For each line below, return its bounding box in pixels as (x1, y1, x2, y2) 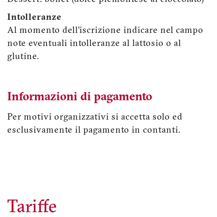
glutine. (7, 52, 39, 62)
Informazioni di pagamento (7, 91, 152, 103)
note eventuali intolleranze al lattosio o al (7, 39, 181, 48)
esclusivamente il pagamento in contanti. (7, 125, 181, 135)
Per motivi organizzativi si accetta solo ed (7, 112, 183, 122)
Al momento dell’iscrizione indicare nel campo (7, 26, 203, 35)
